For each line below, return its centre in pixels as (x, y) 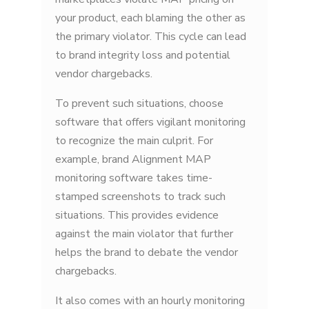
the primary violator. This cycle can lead (151, 37)
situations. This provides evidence (137, 216)
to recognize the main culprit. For (134, 141)
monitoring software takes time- (134, 178)
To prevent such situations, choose (139, 104)
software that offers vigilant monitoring (150, 122)
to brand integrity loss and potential (143, 56)
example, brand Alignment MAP (133, 160)
